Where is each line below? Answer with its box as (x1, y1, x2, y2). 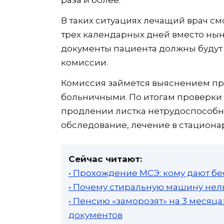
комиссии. (61, 57, 108, 68)
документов (68, 210, 122, 220)
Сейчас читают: (68, 154, 142, 164)
